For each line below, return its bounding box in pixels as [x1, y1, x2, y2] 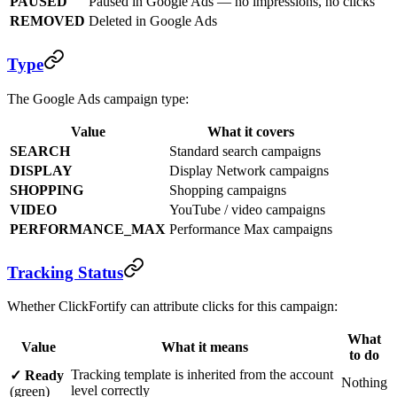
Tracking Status [7, 262, 123, 282]
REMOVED [10, 13, 85, 29]
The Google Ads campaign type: [7, 90, 189, 106]
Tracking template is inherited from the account [71, 367, 333, 383]
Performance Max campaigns [169, 221, 332, 237]
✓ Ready [10, 368, 64, 384]
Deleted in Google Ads [89, 13, 217, 29]
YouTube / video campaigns [169, 201, 325, 217]
